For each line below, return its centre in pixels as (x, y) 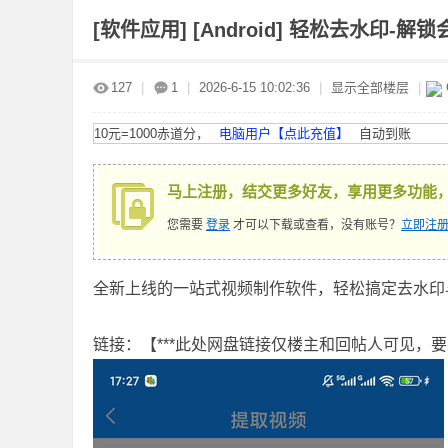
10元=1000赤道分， (151, 133)
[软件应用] (143, 30)
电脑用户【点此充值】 (284, 133)
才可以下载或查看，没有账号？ (315, 225)
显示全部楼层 (370, 87)
